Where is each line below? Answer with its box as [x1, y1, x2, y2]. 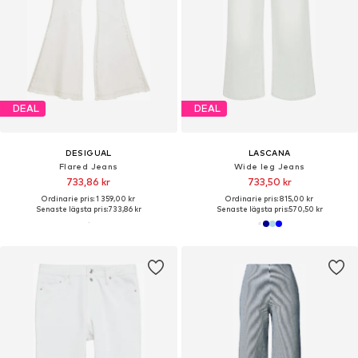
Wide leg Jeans [233, 161, 305, 171]
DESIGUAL [65, 147, 112, 157]
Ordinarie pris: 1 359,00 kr [42, 193, 136, 203]
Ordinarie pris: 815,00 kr [225, 193, 314, 203]
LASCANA [248, 147, 291, 157]
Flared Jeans [58, 161, 118, 171]
